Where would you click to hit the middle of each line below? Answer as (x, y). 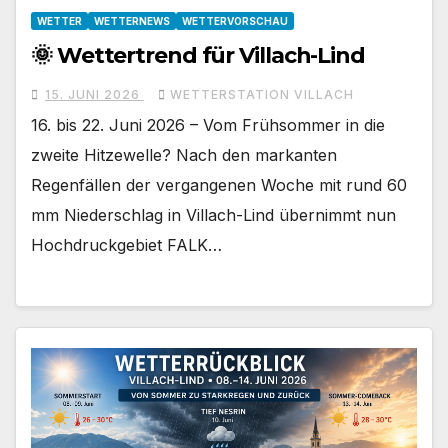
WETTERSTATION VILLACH (262, 94)
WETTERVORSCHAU (235, 20)
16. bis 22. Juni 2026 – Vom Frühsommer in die (208, 124)
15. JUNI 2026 (94, 94)
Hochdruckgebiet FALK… (126, 244)
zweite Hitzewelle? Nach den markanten (184, 154)
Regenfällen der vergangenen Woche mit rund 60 (219, 184)
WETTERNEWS (132, 20)
